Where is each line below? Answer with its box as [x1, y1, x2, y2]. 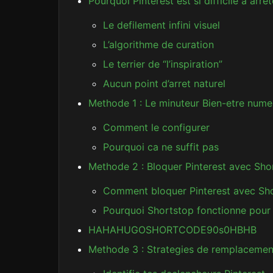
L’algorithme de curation [103, 38, 214, 51]
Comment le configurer [103, 121, 210, 133]
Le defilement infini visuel [103, 19, 220, 31]
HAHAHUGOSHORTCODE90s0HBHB [88, 224, 257, 236]
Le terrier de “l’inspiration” [103, 58, 222, 70]
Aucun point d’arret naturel [103, 77, 225, 90]
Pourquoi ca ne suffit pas [103, 141, 219, 153]
